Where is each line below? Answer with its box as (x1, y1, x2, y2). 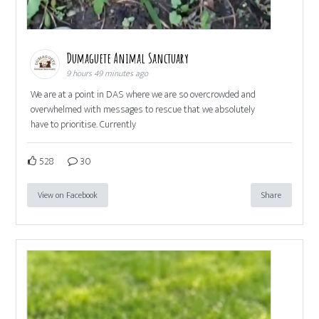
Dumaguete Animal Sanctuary (66, 48, 192, 67)
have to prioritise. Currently (31, 115, 137, 132)
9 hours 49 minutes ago (66, 66, 149, 80)
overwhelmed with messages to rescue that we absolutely (31, 100, 256, 117)
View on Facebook (38, 187, 98, 202)
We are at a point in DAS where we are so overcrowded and (31, 85, 256, 103)
